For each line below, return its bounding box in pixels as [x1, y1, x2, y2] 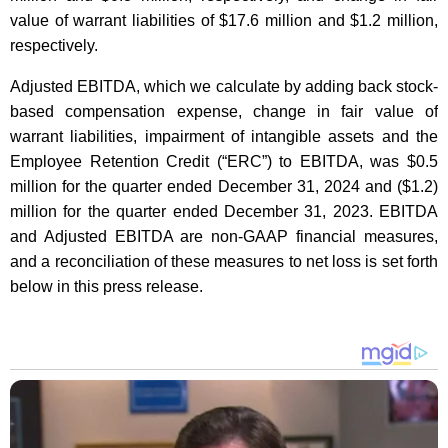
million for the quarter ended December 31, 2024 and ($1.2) [10, 177, 438, 195]
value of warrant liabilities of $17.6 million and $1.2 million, [10, 11, 438, 29]
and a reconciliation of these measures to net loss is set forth [10, 252, 438, 270]
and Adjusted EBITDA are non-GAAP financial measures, [10, 227, 438, 245]
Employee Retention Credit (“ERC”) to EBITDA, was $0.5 [10, 152, 438, 170]
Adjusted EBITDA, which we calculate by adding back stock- [10, 77, 438, 95]
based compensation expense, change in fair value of [10, 102, 438, 120]
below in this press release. [10, 277, 203, 295]
